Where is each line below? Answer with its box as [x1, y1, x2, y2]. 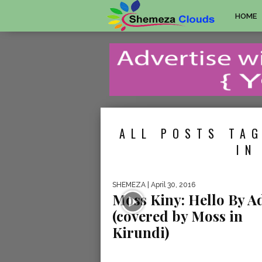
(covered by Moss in [112, 206, 243, 225]
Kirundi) [112, 222, 169, 242]
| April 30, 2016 [146, 180, 195, 189]
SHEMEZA [112, 180, 146, 189]
